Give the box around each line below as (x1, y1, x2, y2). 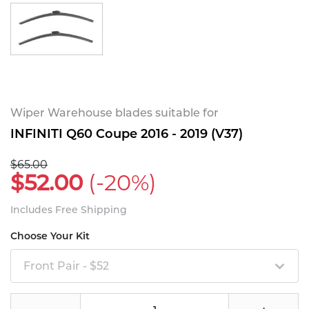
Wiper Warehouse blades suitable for (10, 106, 219, 119)
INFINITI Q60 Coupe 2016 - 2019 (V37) (10, 126, 243, 141)
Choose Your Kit (10, 229, 90, 242)
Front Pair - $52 (23, 259, 109, 272)
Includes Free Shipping (10, 203, 127, 216)
